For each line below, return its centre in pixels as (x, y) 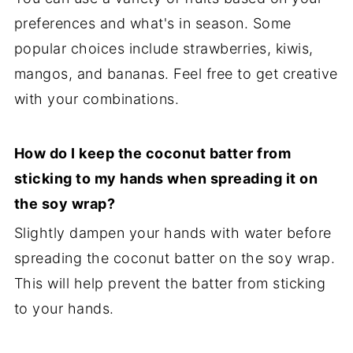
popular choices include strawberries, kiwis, (163, 49)
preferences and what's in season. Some (152, 24)
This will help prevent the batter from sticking (170, 284)
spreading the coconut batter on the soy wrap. (175, 258)
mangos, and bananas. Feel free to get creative (176, 74)
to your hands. (64, 309)
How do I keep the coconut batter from (152, 154)
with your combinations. (97, 99)
